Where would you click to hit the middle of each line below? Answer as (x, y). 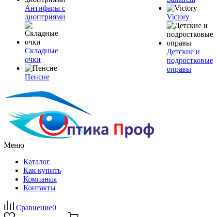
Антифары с (45, 8)
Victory (178, 17)
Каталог (37, 162)
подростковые (190, 60)
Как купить (42, 170)
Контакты (39, 188)
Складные (41, 51)
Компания (40, 179)
